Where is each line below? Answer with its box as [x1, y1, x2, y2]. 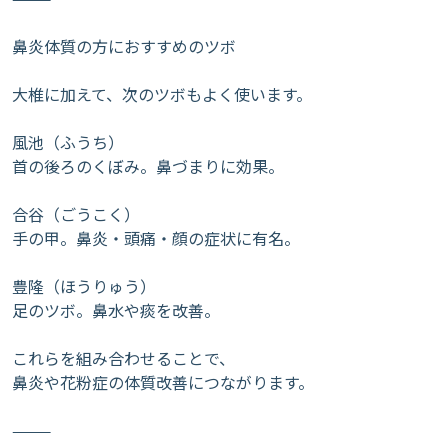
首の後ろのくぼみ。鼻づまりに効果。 [12, 154, 284, 178]
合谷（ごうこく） [12, 202, 140, 226]
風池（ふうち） [12, 130, 124, 154]
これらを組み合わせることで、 [12, 346, 235, 370]
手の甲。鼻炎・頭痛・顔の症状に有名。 [12, 226, 300, 250]
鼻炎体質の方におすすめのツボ [12, 34, 236, 58]
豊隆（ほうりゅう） [12, 274, 156, 298]
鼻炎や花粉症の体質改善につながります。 [12, 370, 314, 394]
